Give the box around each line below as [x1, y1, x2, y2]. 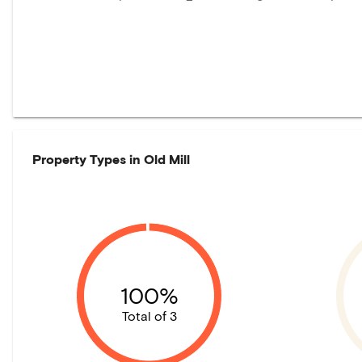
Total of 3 [121, 307, 177, 323]
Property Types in [32, 151, 144, 166]
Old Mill [144, 151, 190, 166]
